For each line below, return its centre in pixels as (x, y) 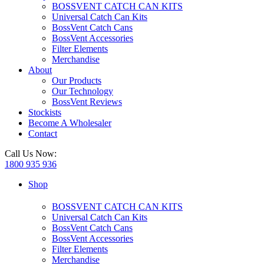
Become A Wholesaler (70, 123)
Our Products (77, 80)
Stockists (45, 112)
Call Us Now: (31, 154)
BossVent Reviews (87, 102)
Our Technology (82, 91)
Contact (43, 133)
